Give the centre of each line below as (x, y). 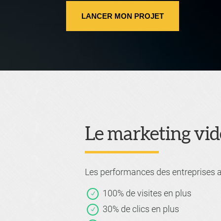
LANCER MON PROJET (123, 16)
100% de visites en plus (147, 193)
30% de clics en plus (141, 209)
